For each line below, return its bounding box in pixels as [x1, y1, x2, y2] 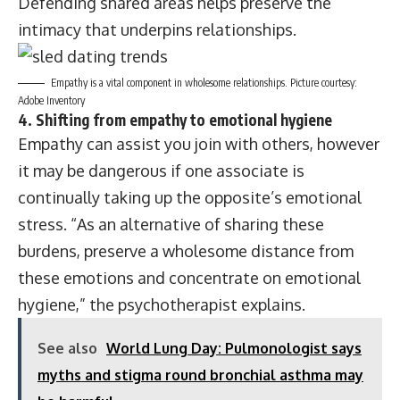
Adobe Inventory [18, 94, 85, 107]
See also [37, 339, 97, 357]
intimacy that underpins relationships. [18, 20, 296, 39]
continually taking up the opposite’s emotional [18, 187, 362, 207]
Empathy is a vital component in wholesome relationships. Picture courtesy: [51, 76, 357, 89]
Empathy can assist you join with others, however [18, 134, 379, 154]
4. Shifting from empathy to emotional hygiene [18, 110, 332, 129]
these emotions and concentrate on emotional [18, 268, 361, 287]
